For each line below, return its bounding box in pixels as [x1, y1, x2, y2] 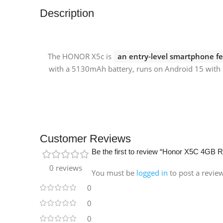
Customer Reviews [40, 132, 131, 145]
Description [40, 6, 94, 19]
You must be [92, 167, 136, 178]
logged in [136, 167, 168, 178]
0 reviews [49, 162, 82, 173]
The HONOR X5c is [47, 51, 113, 61]
